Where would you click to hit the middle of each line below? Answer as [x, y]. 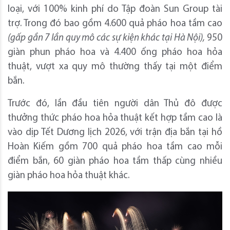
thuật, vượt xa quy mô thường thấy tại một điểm [115, 67]
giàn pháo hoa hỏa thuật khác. [69, 176]
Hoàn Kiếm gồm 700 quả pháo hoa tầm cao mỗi [115, 147]
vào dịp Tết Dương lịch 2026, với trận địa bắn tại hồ [115, 133]
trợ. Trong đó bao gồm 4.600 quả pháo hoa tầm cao [115, 24]
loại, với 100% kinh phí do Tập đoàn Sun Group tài [115, 10]
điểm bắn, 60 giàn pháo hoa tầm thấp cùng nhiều [115, 162]
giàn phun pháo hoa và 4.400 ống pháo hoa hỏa [115, 53]
